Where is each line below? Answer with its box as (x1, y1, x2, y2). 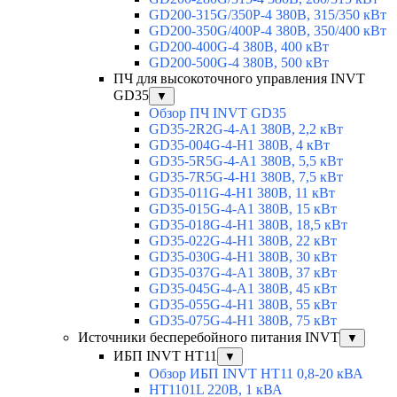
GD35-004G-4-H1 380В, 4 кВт (149, 137, 330, 153)
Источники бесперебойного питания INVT (78, 330, 339, 346)
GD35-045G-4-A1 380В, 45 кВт (149, 281, 337, 297)
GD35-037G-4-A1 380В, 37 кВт (149, 265, 337, 281)
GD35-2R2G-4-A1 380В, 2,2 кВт (149, 121, 343, 137)
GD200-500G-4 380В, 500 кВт (149, 55, 329, 71)
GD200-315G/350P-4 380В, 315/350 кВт (149, 7, 386, 23)
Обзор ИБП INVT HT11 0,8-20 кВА (149, 366, 363, 382)
